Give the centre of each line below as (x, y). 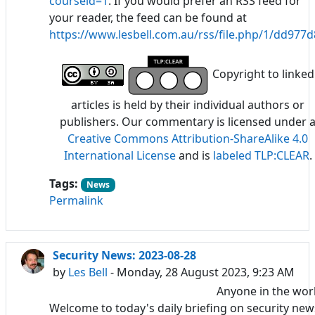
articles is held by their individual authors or (188, 104)
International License (120, 155)
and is (194, 155)
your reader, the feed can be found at (148, 17)
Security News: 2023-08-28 (124, 256)
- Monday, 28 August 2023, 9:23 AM (201, 272)
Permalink (76, 201)
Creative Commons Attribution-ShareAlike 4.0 (188, 138)
